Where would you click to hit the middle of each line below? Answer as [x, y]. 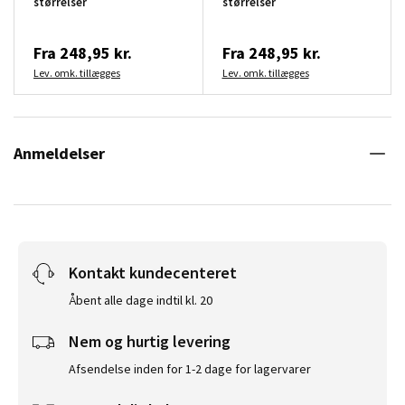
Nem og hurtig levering [150, 341]
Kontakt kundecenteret [153, 272]
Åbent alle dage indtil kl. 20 [141, 300]
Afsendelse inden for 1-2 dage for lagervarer [190, 368]
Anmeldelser [59, 153]
